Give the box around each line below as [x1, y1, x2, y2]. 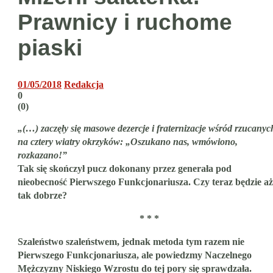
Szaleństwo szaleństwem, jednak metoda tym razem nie [18, 236, 244, 247]
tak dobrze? [18, 190, 67, 201]
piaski [18, 35, 82, 60]
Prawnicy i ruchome [18, 9, 232, 35]
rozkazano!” [18, 150, 67, 161]
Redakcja [64, 79, 104, 90]
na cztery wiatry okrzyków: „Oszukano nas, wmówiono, [18, 136, 238, 147]
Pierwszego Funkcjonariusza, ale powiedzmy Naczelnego [18, 250, 252, 261]
